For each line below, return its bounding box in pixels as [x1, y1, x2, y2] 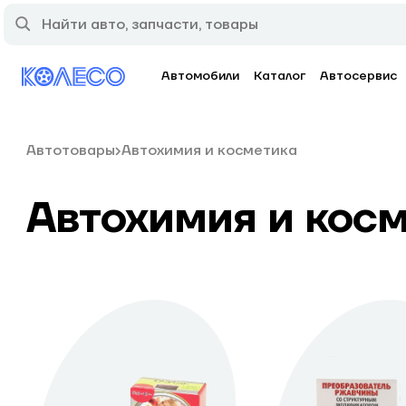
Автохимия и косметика [121, 141, 297, 159]
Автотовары [25, 141, 115, 159]
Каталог [254, 68, 305, 84]
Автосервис [320, 68, 397, 84]
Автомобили [161, 68, 239, 84]
